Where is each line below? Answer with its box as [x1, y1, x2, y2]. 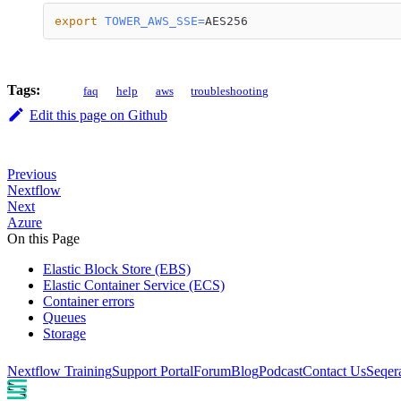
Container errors [43, 294, 134, 310]
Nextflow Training [7, 363, 112, 379]
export [55, 14, 98, 29]
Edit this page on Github [29, 107, 167, 123]
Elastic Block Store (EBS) [43, 261, 191, 277]
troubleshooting [191, 85, 269, 98]
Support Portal [112, 363, 193, 379]
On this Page [7, 231, 80, 247]
